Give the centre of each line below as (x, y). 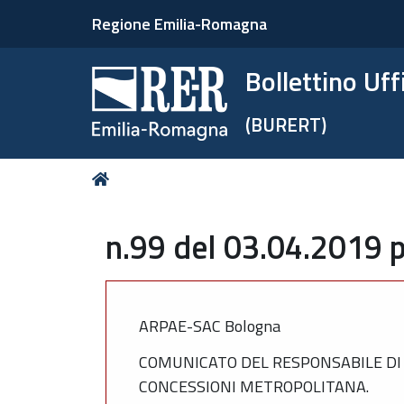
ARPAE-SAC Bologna (210, 326)
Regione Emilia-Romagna (179, 24)
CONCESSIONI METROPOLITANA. (254, 386)
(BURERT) (286, 124)
